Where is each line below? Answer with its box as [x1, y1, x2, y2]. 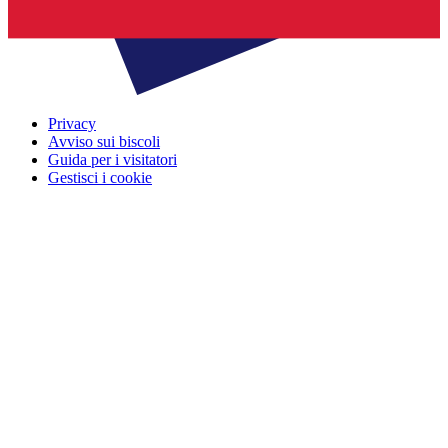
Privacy [48, 115, 96, 133]
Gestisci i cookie [48, 169, 152, 187]
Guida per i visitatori [48, 151, 177, 169]
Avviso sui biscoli [48, 133, 160, 151]
